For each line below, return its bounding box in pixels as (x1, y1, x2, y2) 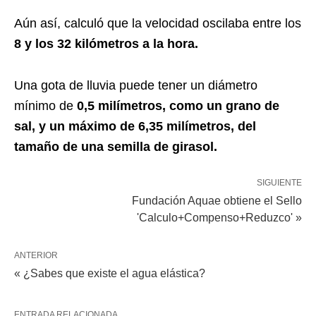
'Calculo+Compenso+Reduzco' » (137, 212, 302, 224)
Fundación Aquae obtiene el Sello (132, 195, 302, 207)
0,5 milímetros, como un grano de (73, 99, 279, 113)
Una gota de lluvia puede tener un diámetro (14, 78, 257, 92)
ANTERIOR (14, 250, 58, 260)
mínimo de (14, 99, 73, 113)
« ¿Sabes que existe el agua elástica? (14, 267, 205, 279)
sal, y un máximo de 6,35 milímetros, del (14, 119, 256, 133)
